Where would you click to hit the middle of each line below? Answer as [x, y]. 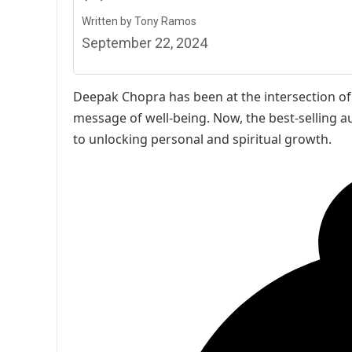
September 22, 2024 [145, 43]
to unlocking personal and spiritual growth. [202, 139]
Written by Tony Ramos [139, 21]
